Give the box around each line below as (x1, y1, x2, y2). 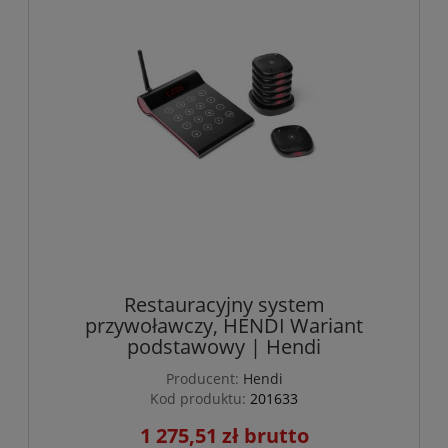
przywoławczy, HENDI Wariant (85, 311, 363, 339)
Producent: (165, 368, 239, 388)
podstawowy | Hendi (127, 332, 321, 360)
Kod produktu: (150, 389, 246, 409)
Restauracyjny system (123, 290, 325, 318)
